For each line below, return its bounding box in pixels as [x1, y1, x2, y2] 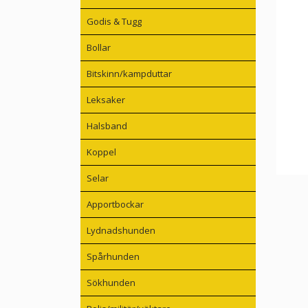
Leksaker [87, 93, 125, 107]
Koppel [87, 146, 116, 159]
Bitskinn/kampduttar [87, 67, 172, 80]
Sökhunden [87, 276, 135, 289]
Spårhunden [87, 250, 140, 263]
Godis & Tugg [87, 15, 142, 28]
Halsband [87, 120, 127, 133]
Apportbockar [87, 198, 144, 211]
